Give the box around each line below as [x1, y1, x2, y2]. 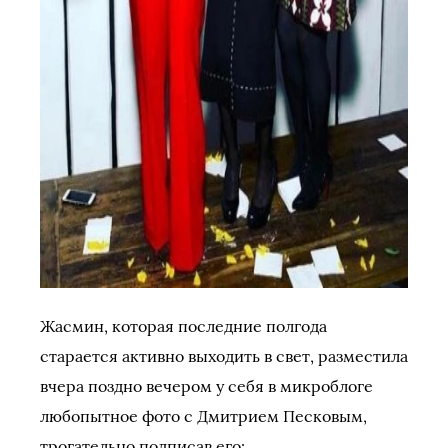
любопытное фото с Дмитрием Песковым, [40, 406, 367, 426]
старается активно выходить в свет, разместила [40, 346, 408, 366]
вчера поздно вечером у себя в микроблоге [40, 376, 373, 396]
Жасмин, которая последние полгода [40, 316, 327, 336]
